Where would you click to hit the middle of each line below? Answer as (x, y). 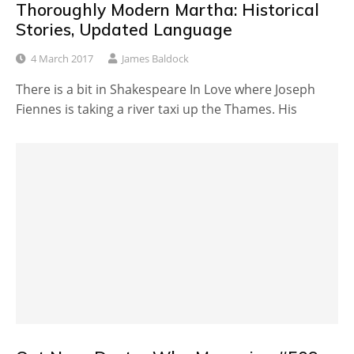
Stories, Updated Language (124, 29)
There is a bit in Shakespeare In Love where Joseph (166, 89)
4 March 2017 (62, 58)
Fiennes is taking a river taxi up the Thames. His (156, 109)
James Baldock (155, 58)
